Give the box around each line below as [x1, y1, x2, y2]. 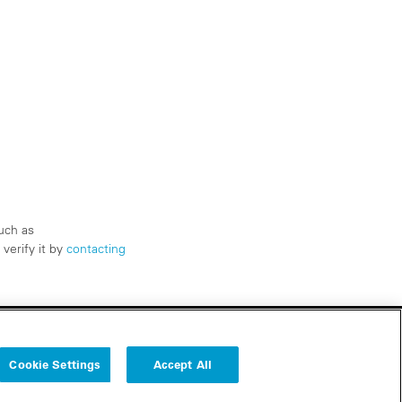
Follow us [183, 361, 242, 377]
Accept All [153, 356, 212, 371]
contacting [66, 240, 126, 257]
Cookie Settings [9, 356, 101, 371]
